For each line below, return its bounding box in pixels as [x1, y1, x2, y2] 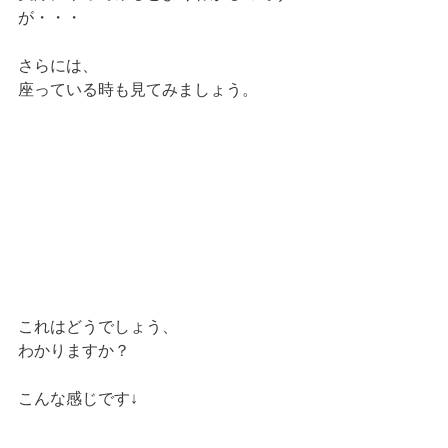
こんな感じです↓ [18, 387, 138, 408]
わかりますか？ [18, 339, 134, 360]
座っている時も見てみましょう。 [18, 78, 258, 99]
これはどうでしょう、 [18, 315, 178, 336]
